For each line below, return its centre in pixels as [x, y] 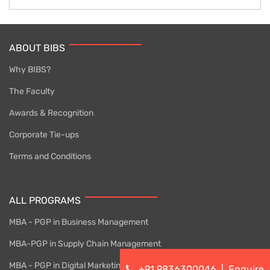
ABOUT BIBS [37, 48]
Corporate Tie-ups [44, 134]
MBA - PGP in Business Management [79, 222]
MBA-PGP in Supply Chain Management [85, 243]
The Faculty [32, 91]
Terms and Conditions [50, 156]
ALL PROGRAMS [45, 200]
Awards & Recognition [51, 113]
